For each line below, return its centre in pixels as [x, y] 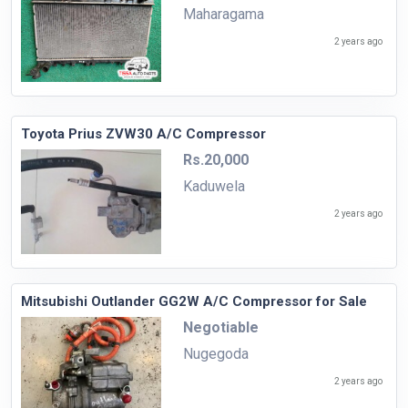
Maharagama [223, 14]
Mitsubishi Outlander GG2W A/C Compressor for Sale [194, 302]
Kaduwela [214, 186]
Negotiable [220, 328]
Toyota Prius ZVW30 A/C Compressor [143, 133]
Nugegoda [215, 354]
